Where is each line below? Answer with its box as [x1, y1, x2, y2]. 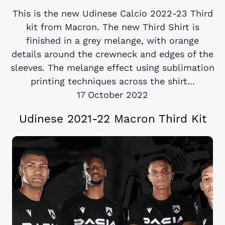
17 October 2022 [77, 89, 148, 100]
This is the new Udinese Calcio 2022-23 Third [12, 8, 213, 19]
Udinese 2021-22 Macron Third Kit [19, 111, 206, 125]
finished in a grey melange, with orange [26, 35, 199, 46]
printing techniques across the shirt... [30, 76, 195, 87]
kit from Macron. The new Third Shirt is [26, 22, 199, 33]
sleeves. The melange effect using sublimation [11, 62, 214, 73]
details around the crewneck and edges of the [12, 49, 213, 60]
